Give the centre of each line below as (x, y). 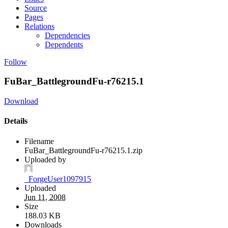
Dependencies (67, 35)
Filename (39, 141)
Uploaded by (45, 159)
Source (36, 8)
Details (16, 121)
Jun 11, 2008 (45, 197)
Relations (39, 26)
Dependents (64, 44)
